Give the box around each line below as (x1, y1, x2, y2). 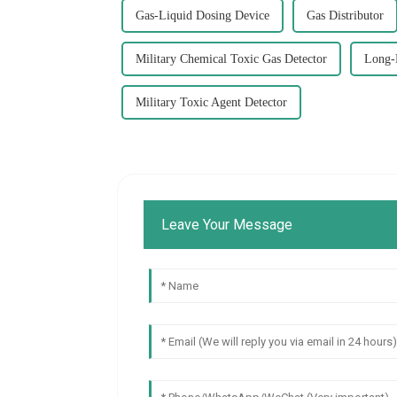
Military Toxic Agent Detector (136, 95, 287, 109)
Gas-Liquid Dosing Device (136, 8, 269, 22)
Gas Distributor (307, 8, 384, 22)
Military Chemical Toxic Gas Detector (136, 51, 327, 66)
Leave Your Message (161, 215, 293, 233)
